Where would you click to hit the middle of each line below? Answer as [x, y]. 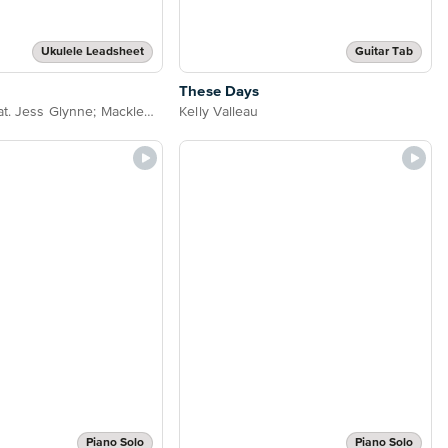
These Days [219, 91]
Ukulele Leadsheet [93, 51]
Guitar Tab [384, 51]
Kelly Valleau [219, 111]
